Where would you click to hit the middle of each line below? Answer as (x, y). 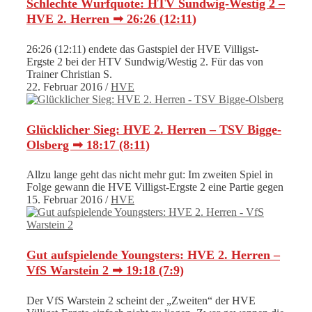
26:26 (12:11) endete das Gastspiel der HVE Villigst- (142, 49)
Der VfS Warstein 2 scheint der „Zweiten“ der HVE (141, 301)
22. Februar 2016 (64, 86)
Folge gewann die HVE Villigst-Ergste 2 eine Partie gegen (155, 187)
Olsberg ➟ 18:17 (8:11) (88, 145)
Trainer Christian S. (69, 74)
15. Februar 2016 (64, 200)
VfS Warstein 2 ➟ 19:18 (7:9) (105, 271)
